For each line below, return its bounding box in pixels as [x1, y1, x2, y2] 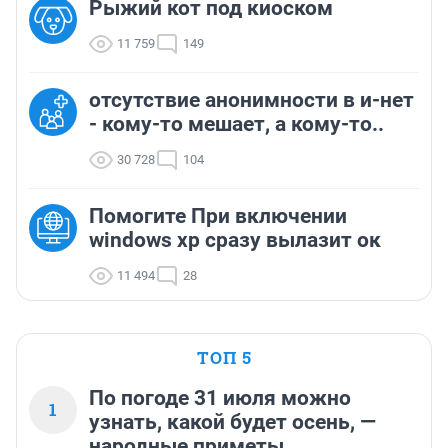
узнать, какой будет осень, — [89, 410, 376, 435]
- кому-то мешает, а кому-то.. [89, 112, 384, 137]
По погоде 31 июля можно [89, 386, 351, 411]
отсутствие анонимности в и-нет [89, 88, 414, 113]
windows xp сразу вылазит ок [89, 228, 381, 253]
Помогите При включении [89, 204, 347, 229]
